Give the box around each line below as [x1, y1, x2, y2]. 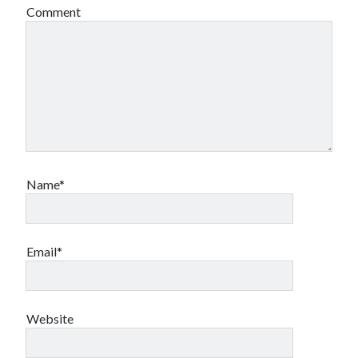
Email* [26, 244, 63, 259]
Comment [26, 4, 82, 19]
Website [26, 311, 74, 326]
